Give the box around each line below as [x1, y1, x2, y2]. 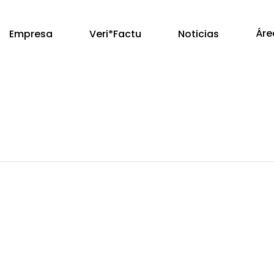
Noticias [178, 26, 220, 41]
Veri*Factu [89, 26, 142, 41]
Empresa [9, 26, 53, 41]
